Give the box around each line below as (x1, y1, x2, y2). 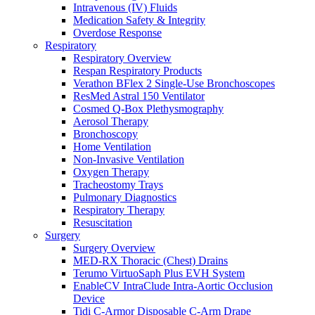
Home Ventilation (73, 140, 151, 153)
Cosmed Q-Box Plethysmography (73, 102, 224, 115)
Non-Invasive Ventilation (73, 153, 184, 165)
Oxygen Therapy (73, 165, 149, 178)
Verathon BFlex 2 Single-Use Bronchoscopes (73, 77, 275, 89)
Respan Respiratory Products (73, 64, 202, 77)
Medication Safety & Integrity (73, 13, 205, 26)
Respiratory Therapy (73, 203, 165, 216)
